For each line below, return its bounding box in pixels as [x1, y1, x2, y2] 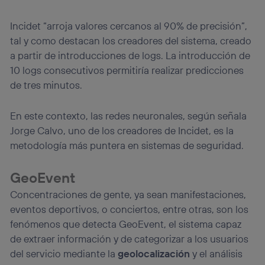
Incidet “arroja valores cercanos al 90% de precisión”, [10, 19, 248, 32]
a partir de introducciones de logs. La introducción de [10, 49, 251, 62]
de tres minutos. [10, 78, 83, 91]
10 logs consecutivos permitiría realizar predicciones [10, 63, 244, 76]
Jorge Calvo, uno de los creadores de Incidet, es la [10, 124, 234, 137]
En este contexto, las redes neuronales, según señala [10, 109, 247, 122]
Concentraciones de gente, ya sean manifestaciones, [10, 188, 247, 201]
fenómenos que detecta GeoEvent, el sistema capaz [10, 218, 242, 231]
